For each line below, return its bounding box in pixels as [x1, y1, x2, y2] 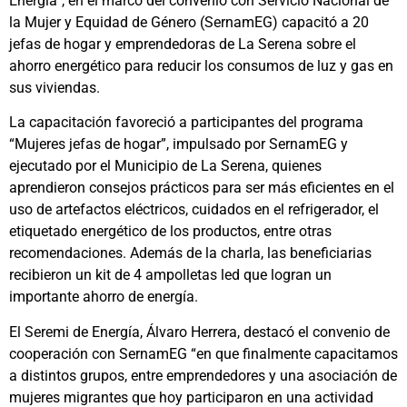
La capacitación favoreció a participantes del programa [9, 114, 363, 132]
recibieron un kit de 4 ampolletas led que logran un [9, 266, 332, 284]
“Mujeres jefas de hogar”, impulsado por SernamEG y [9, 135, 348, 154]
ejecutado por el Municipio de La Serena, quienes [9, 157, 322, 175]
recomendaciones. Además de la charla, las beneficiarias [9, 244, 372, 263]
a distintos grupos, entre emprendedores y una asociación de [9, 366, 397, 384]
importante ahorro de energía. [9, 288, 198, 306]
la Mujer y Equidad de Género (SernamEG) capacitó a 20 [9, 14, 369, 32]
